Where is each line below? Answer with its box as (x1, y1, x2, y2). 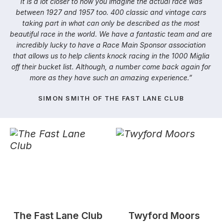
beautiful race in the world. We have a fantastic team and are (10, 29, 212, 38)
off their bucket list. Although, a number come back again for (11, 62, 211, 71)
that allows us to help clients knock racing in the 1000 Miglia (12, 51, 210, 60)
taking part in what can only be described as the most (22, 18, 200, 27)
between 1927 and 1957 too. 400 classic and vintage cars (16, 7, 206, 16)
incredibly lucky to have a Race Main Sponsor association (16, 40, 206, 49)
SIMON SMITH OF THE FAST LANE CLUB (38, 95, 184, 103)
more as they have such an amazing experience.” (30, 73, 192, 82)
